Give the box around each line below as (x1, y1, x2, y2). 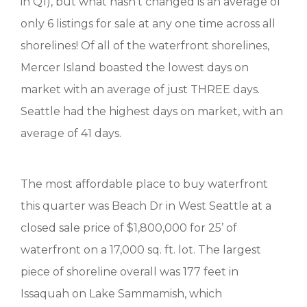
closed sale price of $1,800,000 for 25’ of (21, 221, 237, 234)
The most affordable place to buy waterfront (21, 177, 268, 191)
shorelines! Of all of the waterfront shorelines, (21, 39, 269, 52)
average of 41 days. (21, 127, 121, 140)
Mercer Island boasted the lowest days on (21, 61, 249, 74)
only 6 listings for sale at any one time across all (21, 17, 275, 30)
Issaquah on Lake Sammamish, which (21, 287, 222, 300)
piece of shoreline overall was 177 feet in (21, 265, 238, 278)
